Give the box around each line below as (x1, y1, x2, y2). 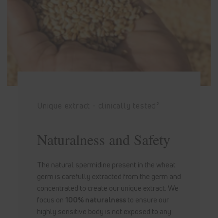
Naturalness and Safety (36, 129, 170, 149)
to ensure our (126, 194, 169, 204)
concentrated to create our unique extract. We (36, 182, 179, 193)
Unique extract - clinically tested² (36, 100, 160, 111)
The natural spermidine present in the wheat (36, 159, 176, 169)
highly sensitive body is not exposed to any (36, 206, 171, 216)
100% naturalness (65, 194, 126, 204)
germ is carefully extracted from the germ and (36, 171, 181, 181)
